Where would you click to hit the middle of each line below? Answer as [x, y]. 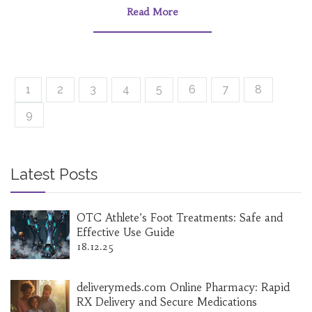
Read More [152, 12]
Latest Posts [54, 174]
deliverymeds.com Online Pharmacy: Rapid [183, 288]
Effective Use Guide [126, 233]
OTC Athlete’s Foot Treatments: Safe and [180, 218]
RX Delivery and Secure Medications [167, 302]
